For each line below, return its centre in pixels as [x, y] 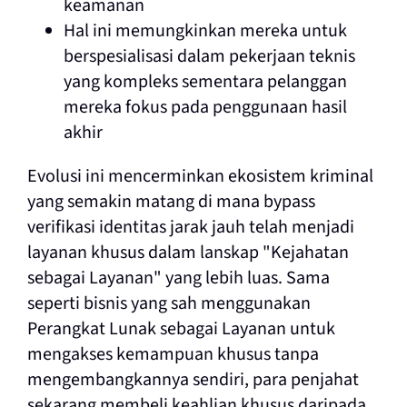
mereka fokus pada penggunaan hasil [205, 108]
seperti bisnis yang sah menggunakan [169, 304]
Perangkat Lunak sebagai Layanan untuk [181, 329]
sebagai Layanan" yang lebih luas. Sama [178, 278]
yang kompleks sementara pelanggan [205, 82]
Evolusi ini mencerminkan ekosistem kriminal [200, 177]
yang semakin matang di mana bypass [171, 202]
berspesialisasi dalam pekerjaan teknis [209, 57]
